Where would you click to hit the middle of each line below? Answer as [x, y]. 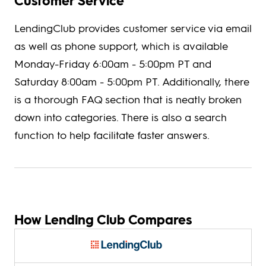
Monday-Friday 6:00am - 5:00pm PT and [113, 64]
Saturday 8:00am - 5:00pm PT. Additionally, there [132, 81]
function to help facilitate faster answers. [112, 135]
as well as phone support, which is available [121, 46]
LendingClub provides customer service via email [133, 28]
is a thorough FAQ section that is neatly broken [128, 99]
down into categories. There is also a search [121, 117]
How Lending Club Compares [103, 220]
